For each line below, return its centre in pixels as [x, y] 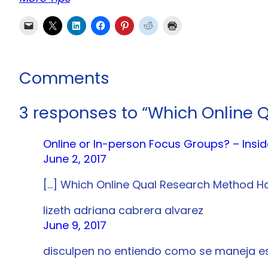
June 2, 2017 [75, 159]
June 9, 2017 [75, 226]
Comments [64, 78]
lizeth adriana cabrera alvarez [123, 211]
